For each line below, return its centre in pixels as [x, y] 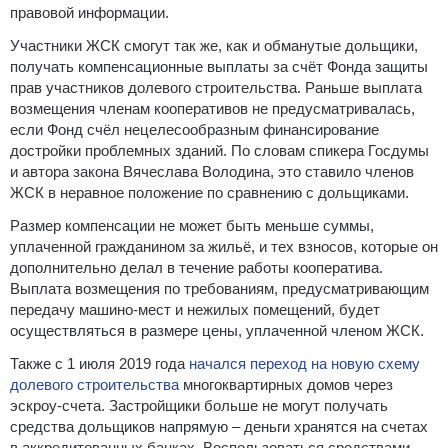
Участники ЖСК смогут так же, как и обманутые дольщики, [214, 45]
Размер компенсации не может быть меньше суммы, [192, 225]
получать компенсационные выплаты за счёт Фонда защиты [219, 66]
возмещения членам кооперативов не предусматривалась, [212, 108]
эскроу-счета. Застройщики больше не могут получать [199, 405]
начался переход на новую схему [304, 363]
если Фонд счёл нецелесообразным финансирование [194, 129]
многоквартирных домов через [286, 384]
